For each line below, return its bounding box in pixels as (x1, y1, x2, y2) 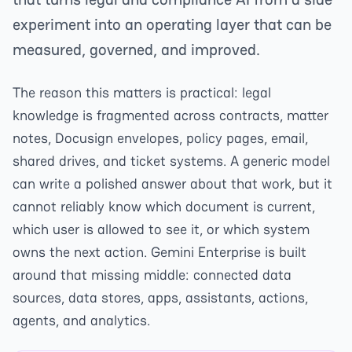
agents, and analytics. (13, 311, 150, 329)
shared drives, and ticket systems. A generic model (13, 152, 330, 170)
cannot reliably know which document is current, (13, 197, 315, 215)
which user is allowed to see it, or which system (13, 220, 310, 238)
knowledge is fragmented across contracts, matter (13, 106, 328, 124)
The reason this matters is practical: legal (13, 83, 271, 101)
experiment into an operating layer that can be (13, 14, 332, 35)
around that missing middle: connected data (13, 266, 291, 284)
